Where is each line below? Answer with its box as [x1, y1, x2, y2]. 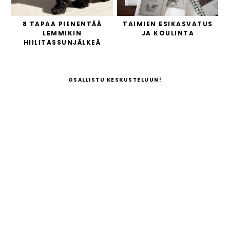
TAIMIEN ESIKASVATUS [123, 19, 213, 28]
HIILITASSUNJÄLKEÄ [23, 37, 101, 47]
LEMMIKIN [43, 28, 82, 37]
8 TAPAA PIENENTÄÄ [22, 19, 102, 28]
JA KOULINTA [141, 28, 195, 37]
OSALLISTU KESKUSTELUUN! [68, 75, 162, 84]
